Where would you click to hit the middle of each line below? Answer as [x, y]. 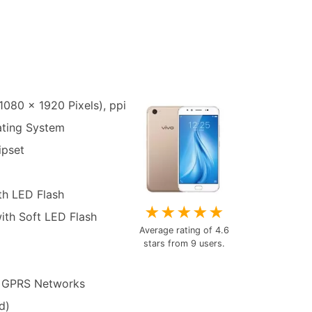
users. [210, 243]
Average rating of [177, 230]
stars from [167, 243]
